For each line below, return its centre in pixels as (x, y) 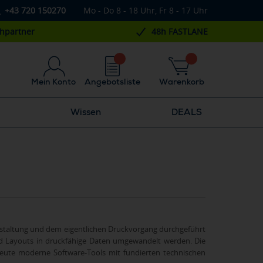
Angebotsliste (112, 82)
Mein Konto (53, 82)
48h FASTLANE (179, 31)
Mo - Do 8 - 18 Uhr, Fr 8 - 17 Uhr (146, 10)
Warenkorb (181, 82)
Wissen (85, 112)
